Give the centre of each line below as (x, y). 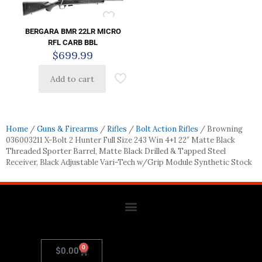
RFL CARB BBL (73, 43)
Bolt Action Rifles (167, 129)
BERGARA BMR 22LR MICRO (73, 32)
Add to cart (73, 79)
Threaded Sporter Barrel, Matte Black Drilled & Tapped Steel (116, 151)
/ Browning (220, 129)
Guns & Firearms (68, 129)
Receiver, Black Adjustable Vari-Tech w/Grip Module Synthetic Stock (129, 163)
